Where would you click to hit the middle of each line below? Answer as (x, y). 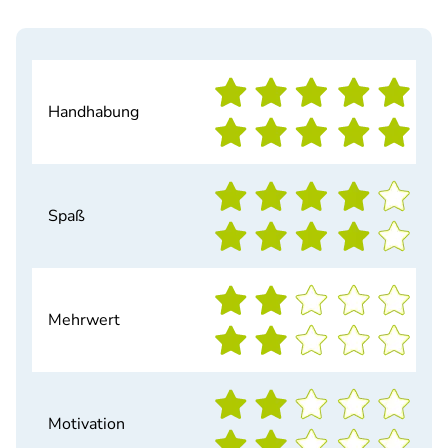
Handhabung (93, 112)
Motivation (86, 424)
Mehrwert (84, 320)
